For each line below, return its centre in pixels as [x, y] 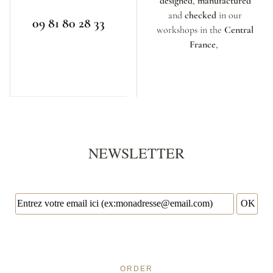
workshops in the [190, 30]
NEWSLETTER [136, 153]
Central [239, 30]
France [203, 44]
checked [200, 15]
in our [229, 15]
